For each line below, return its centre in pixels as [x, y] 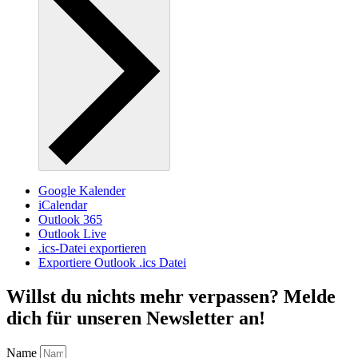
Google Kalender [82, 191]
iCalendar [63, 205]
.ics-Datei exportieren [92, 249]
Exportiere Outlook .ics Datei [112, 263]
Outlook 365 [70, 220]
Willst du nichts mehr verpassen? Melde [171, 297]
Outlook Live [72, 234]
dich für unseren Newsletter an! [136, 318]
